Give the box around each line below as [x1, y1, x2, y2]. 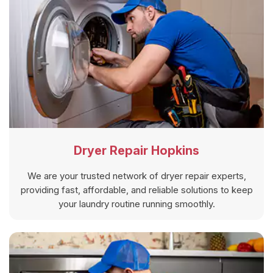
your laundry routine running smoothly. [58, 197, 215, 210]
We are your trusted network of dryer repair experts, [27, 169, 246, 182]
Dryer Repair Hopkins [74, 143, 199, 158]
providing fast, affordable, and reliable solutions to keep [20, 183, 253, 196]
